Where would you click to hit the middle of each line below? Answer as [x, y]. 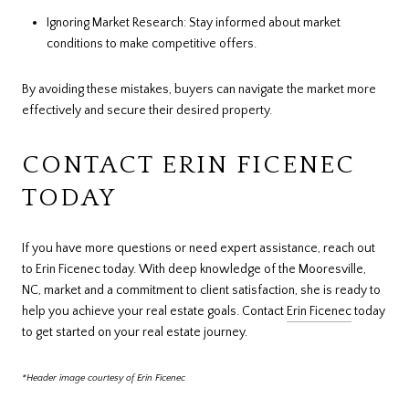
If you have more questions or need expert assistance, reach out [199, 249]
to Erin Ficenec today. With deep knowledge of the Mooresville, [194, 270]
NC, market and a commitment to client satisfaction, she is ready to [201, 291]
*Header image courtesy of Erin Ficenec [104, 378]
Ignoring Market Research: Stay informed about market [193, 22]
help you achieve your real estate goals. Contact [154, 312]
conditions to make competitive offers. [151, 43]
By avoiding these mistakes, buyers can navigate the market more [199, 89]
